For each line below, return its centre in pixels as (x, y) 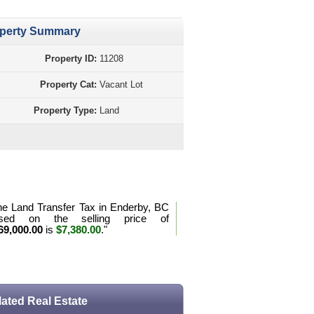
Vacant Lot (121, 84)
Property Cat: (68, 84)
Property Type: (65, 110)
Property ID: (71, 59)
